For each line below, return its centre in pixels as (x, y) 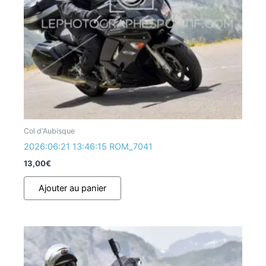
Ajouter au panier (72, 189)
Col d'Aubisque (49, 131)
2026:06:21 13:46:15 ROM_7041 (88, 147)
